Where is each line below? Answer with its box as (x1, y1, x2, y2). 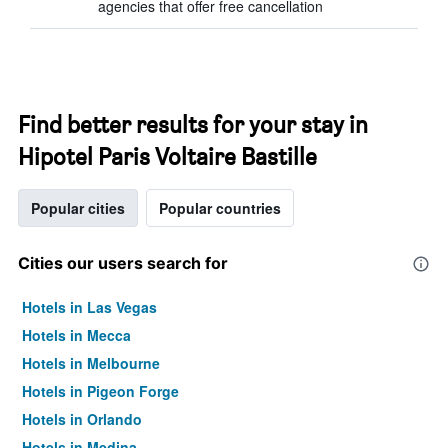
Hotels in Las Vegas (22, 297, 157, 317)
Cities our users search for (18, 253, 228, 273)
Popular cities (31, 198, 125, 218)
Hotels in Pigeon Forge (22, 381, 179, 401)
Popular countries (159, 198, 281, 218)
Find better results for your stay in (18, 110, 368, 139)
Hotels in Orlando (22, 409, 142, 429)
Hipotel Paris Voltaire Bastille (18, 142, 317, 171)
